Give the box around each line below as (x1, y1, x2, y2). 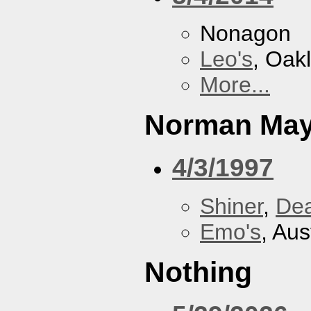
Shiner (200, 193, 263, 219)
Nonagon (200, 21, 291, 47)
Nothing (144, 255, 252, 288)
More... (200, 72, 270, 98)
